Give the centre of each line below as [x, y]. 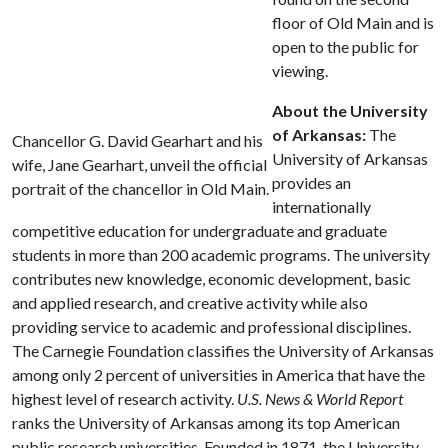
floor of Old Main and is [353, 22]
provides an [311, 182]
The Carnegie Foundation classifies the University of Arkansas [223, 350]
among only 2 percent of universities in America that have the [218, 374]
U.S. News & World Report [320, 398]
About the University [350, 110]
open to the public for [345, 46]
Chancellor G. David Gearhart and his [137, 140]
